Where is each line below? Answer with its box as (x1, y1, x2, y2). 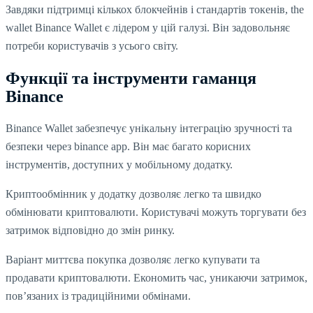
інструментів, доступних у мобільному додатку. (6, 159, 233, 171)
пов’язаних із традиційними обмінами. (6, 290, 191, 303)
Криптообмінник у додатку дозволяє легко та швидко (6, 188, 261, 201)
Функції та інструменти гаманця (6, 69, 256, 88)
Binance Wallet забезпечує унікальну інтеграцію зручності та (6, 122, 292, 135)
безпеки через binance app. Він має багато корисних (6, 140, 251, 153)
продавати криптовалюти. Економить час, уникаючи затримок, (6, 272, 307, 284)
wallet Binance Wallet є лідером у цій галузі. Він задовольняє (6, 22, 290, 34)
